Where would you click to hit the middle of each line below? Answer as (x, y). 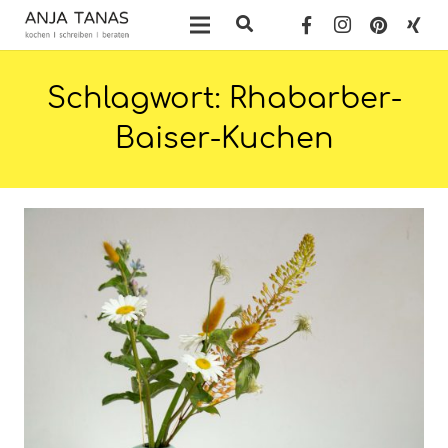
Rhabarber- (315, 98)
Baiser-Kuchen (224, 138)
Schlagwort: (137, 98)
